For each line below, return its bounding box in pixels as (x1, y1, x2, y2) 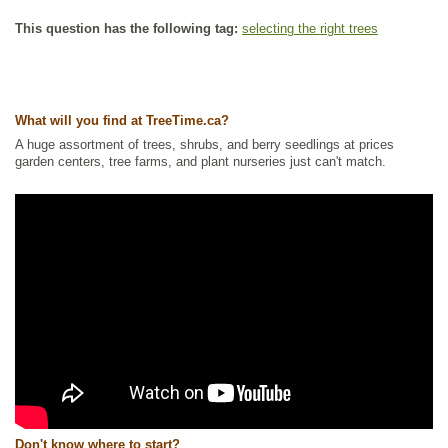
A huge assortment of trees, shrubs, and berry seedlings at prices (15, 136, 394, 152)
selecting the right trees (242, 20, 378, 36)
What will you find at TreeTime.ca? (15, 112, 229, 128)
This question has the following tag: (15, 20, 238, 36)
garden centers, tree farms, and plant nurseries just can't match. (15, 153, 386, 169)
